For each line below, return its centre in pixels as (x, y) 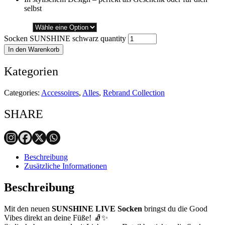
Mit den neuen (28, 209)
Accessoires (60, 92)
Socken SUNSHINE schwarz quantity (65, 38)
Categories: (22, 92)
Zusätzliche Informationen (66, 166)
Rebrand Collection (134, 92)
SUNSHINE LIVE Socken (97, 209)
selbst (33, 8)
